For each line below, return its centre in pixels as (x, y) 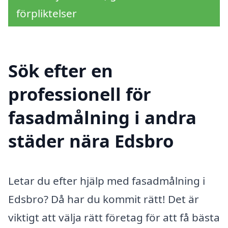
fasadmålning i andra (102, 118)
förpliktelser (47, 13)
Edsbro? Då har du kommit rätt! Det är (104, 199)
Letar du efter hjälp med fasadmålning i (107, 181)
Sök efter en (61, 71)
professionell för (80, 94)
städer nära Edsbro (91, 141)
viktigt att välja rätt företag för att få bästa (114, 218)
